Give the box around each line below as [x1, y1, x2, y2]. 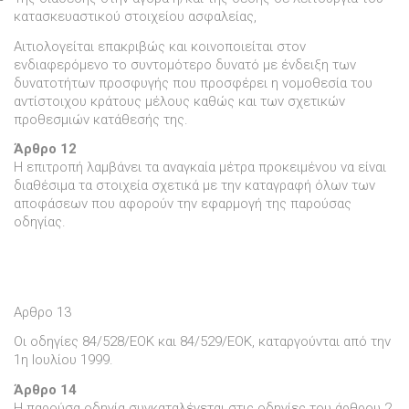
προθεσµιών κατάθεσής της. [14, 110, 188, 128]
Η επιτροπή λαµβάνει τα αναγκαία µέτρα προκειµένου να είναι [14, 159, 386, 176]
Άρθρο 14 [14, 382, 77, 399]
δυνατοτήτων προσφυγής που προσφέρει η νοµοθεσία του [14, 74, 372, 91]
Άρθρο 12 [14, 141, 77, 158]
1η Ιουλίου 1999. [14, 351, 113, 369]
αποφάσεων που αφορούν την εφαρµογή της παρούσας [14, 195, 351, 213]
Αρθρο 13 [14, 303, 71, 320]
